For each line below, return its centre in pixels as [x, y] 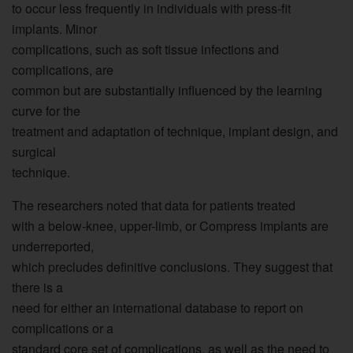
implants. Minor [54, 28]
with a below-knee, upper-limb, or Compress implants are [170, 225]
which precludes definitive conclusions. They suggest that [172, 266]
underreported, [53, 246]
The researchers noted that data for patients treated [154, 205]
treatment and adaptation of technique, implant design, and [175, 131]
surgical [34, 151]
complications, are [63, 69]
